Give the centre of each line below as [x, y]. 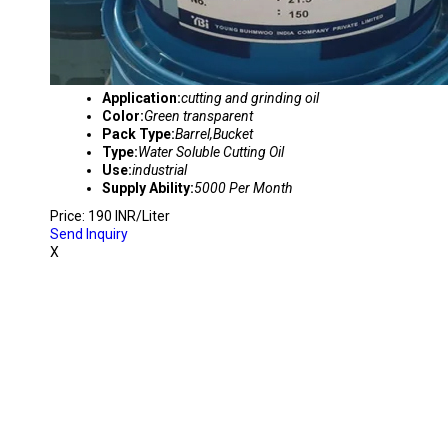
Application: [141, 98]
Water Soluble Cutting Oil [211, 152]
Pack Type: [138, 134]
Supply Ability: [148, 188]
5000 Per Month [243, 188]
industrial [159, 170]
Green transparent [198, 116]
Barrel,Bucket [214, 134]
